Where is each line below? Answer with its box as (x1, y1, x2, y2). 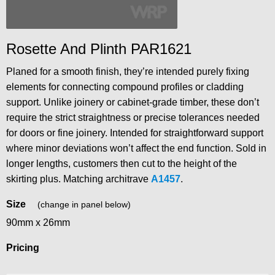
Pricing (6, 242, 39, 254)
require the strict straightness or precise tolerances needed (6, 112, 260, 123)
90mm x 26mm (6, 217, 70, 228)
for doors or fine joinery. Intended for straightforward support (6, 128, 263, 139)
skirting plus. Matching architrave (6, 174, 151, 185)
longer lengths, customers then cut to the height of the (6, 158, 237, 169)
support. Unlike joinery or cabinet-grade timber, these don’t (6, 97, 259, 108)
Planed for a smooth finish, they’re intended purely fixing (6, 66, 249, 77)
